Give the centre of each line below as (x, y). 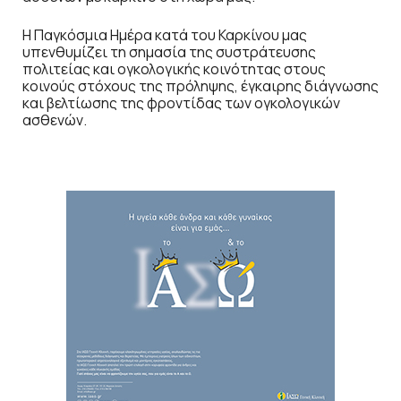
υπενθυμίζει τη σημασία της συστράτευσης (169, 51)
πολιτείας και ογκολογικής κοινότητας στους (174, 68)
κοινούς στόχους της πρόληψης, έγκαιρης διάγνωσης (200, 85)
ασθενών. (55, 119)
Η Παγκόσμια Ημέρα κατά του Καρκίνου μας (165, 34)
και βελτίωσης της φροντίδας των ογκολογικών (181, 102)
